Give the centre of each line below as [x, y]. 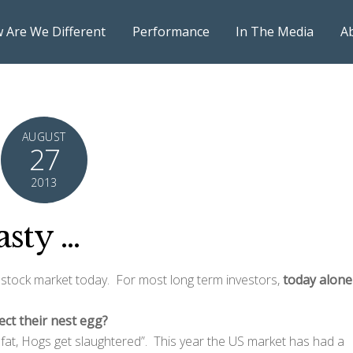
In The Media [275, 32]
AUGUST [44, 136]
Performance [171, 32]
